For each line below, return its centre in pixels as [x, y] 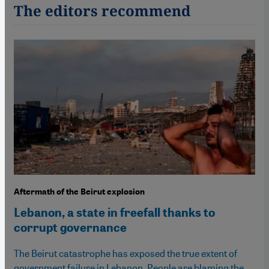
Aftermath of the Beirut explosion [79, 192]
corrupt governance [70, 228]
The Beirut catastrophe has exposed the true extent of [125, 253]
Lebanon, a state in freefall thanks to [114, 213]
